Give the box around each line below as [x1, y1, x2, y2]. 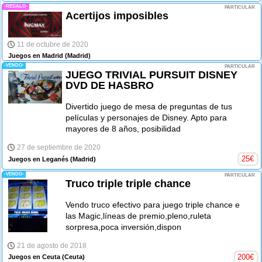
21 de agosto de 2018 [17, 241, 87, 250]
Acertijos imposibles [65, 9, 169, 22]
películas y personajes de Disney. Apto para [65, 113, 227, 123]
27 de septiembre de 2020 [17, 143, 101, 152]
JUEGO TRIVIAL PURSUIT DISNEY [65, 69, 238, 81]
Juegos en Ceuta [8, 253, 60, 260]
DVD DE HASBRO [65, 80, 154, 92]
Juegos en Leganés [8, 155, 68, 163]
